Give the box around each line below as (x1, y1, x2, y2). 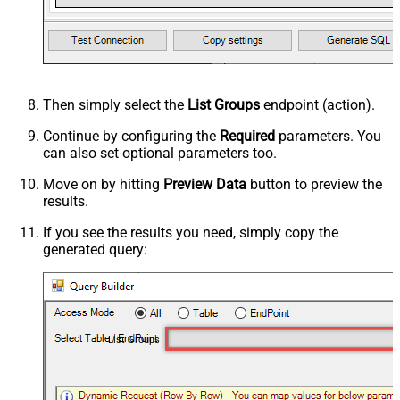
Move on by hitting (43, 176, 163, 194)
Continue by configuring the (43, 128, 220, 146)
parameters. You (275, 128, 381, 146)
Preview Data (163, 176, 246, 194)
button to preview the (246, 176, 382, 194)
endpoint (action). (260, 96, 375, 114)
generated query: (43, 241, 147, 259)
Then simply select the (43, 96, 187, 114)
